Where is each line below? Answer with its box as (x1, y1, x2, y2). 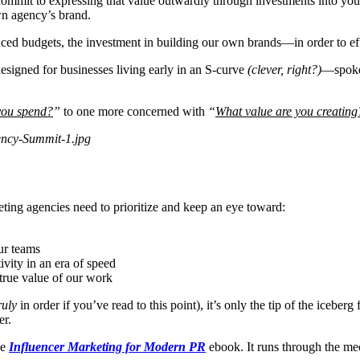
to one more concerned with (60, 104, 208, 118)
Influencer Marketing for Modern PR (9, 339, 206, 354)
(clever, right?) (247, 62, 321, 76)
